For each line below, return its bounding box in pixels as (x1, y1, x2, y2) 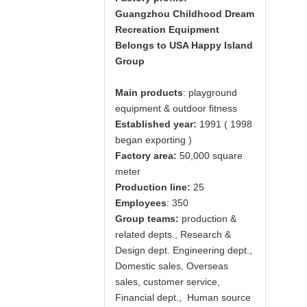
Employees (115, 197, 167, 208)
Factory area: (115, 150, 177, 161)
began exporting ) (115, 134, 192, 145)
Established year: (115, 119, 197, 130)
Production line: (115, 182, 191, 193)
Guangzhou (115, 8, 170, 19)
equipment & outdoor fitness (115, 103, 237, 114)
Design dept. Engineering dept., (115, 245, 252, 256)
